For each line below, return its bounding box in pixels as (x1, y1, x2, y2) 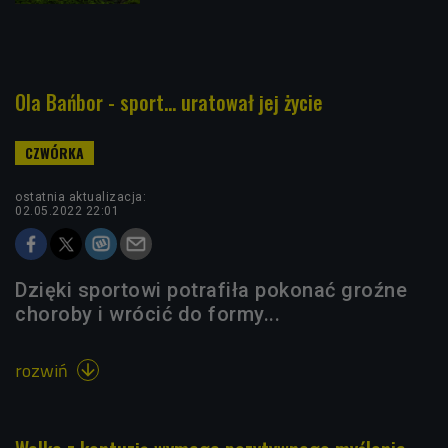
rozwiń (15, 356, 72, 384)
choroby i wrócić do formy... (15, 301, 280, 326)
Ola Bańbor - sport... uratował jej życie (15, 86, 323, 117)
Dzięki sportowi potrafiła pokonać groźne (15, 277, 407, 302)
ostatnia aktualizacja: (15, 189, 146, 204)
